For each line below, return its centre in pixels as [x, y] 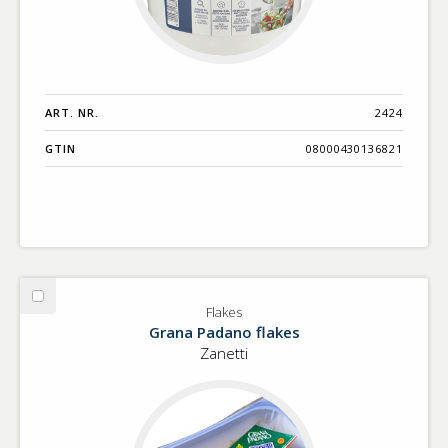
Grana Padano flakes [224, 331]
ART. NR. [72, 112]
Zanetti [224, 352]
